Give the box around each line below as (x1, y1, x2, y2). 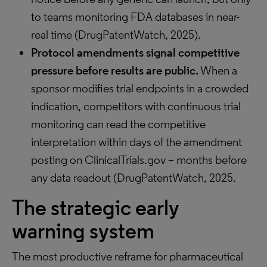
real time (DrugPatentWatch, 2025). (31, 27, 201, 42)
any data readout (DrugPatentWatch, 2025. (31, 170, 236, 185)
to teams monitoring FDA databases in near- (31, 10, 240, 24)
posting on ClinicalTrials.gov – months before (31, 153, 247, 167)
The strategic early (12, 195, 179, 221)
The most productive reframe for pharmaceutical (12, 249, 243, 263)
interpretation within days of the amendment (31, 135, 242, 149)
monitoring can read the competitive (31, 117, 206, 131)
